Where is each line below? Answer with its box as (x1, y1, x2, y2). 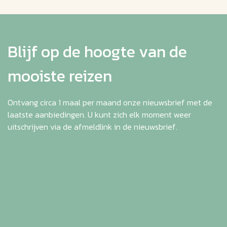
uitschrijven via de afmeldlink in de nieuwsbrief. (8, 121, 177, 133)
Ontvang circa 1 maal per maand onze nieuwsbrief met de (8, 96, 212, 109)
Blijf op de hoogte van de (8, 40, 187, 64)
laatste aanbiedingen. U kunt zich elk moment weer (8, 108, 191, 121)
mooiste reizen (8, 64, 112, 89)
